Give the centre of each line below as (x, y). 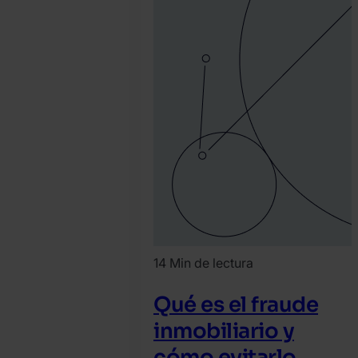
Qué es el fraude (236, 304)
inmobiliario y (224, 331)
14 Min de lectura (203, 263)
